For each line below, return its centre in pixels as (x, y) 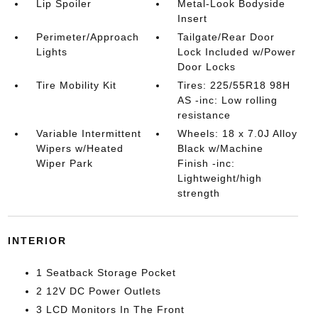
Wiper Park (64, 163)
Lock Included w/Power (237, 51)
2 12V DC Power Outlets (98, 291)
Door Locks (207, 66)
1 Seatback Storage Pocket (106, 272)
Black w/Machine (221, 148)
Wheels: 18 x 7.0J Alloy (238, 133)
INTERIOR (37, 240)
